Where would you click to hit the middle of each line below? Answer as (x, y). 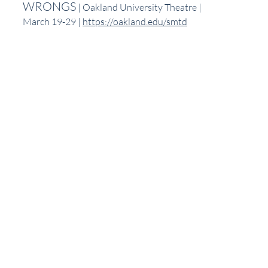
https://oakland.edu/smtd (135, 22)
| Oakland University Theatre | (140, 7)
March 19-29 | (53, 22)
